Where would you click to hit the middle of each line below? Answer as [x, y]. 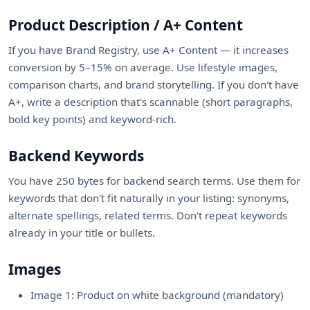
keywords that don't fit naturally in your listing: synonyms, [149, 198]
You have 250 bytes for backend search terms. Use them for [154, 181]
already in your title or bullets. [82, 232]
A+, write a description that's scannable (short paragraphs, [151, 102]
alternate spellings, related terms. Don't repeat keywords [148, 215]
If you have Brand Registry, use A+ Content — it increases [148, 50]
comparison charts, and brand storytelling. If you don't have [154, 84]
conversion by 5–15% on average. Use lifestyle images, [143, 67]
